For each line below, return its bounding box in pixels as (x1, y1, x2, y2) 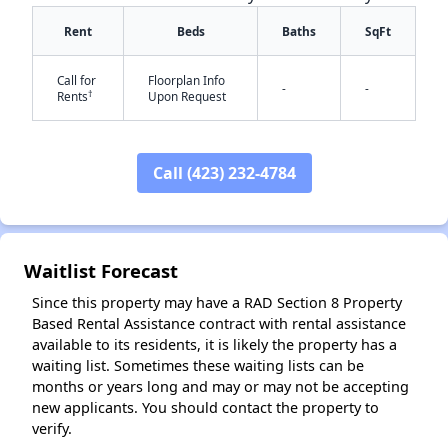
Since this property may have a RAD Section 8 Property (32, 293, 402, 312)
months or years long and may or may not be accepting (32, 377, 409, 396)
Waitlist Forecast (24, 258, 178, 283)
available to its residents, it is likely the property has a (32, 335, 397, 354)
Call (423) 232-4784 (152, 162, 296, 184)
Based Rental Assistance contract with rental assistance (32, 314, 406, 333)
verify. (32, 419, 72, 438)
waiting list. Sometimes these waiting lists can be (32, 356, 364, 375)
